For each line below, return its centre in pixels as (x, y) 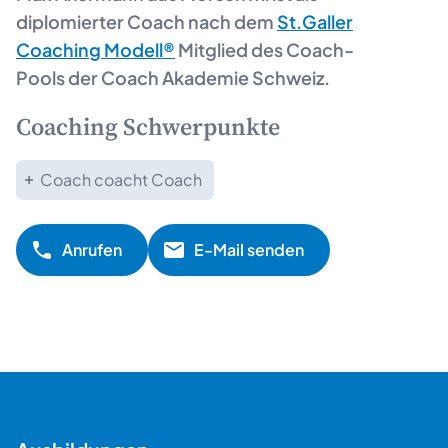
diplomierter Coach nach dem (146, 21)
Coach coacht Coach (121, 179)
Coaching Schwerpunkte (148, 127)
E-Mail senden (249, 249)
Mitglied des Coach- (264, 49)
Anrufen (92, 249)
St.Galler (315, 21)
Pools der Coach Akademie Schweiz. (173, 77)
